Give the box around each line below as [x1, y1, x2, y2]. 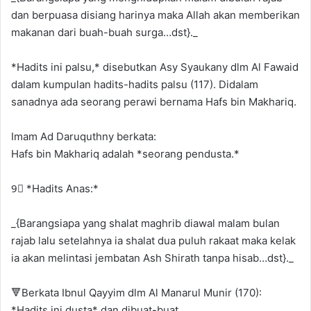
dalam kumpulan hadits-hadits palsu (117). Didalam [11, 77, 258, 91]
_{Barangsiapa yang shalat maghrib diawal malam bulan [11, 216, 280, 230]
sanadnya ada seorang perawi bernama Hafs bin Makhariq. [11, 94, 296, 108]
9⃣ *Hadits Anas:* [11, 181, 99, 195]
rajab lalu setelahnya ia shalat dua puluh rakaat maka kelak [11, 233, 296, 247]
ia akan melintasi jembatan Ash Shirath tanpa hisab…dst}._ [11, 251, 294, 264]
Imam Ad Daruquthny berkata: [11, 129, 156, 143]
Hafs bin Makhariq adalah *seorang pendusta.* [11, 146, 239, 160]
